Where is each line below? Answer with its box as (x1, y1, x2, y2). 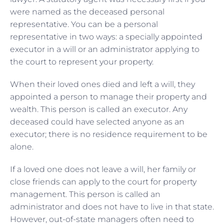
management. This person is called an (10, 189, 160, 199)
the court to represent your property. (10, 56, 153, 66)
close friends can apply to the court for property (10, 176, 196, 186)
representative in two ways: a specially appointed (10, 31, 202, 41)
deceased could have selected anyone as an (10, 116, 184, 126)
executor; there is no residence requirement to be (10, 129, 207, 139)
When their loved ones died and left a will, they (10, 79, 195, 89)
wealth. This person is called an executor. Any (10, 104, 187, 114)
